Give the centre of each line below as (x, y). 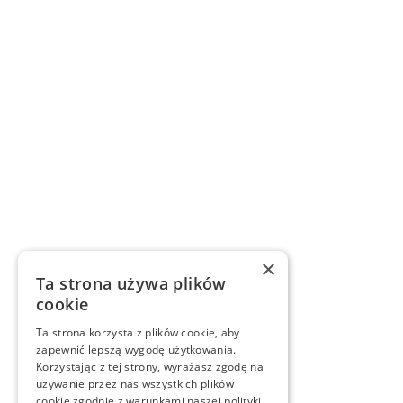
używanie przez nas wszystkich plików (135, 384)
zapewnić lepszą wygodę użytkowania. (136, 349)
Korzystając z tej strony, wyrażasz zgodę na (150, 367)
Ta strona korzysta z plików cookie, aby (138, 332)
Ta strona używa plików (131, 283)
